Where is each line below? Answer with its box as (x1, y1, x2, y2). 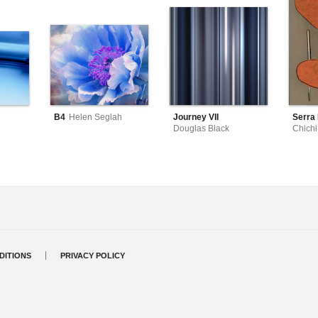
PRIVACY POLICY (60, 251, 125, 261)
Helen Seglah (69, 111, 122, 122)
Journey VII (173, 111, 219, 122)
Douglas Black (173, 124, 229, 134)
